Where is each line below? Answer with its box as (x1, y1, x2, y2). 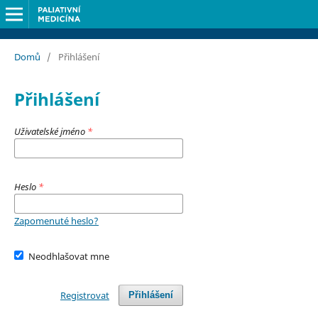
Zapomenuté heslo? (13, 214, 99, 227)
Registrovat (60, 288, 109, 302)
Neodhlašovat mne (28, 249, 110, 263)
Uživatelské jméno (13, 124, 87, 138)
